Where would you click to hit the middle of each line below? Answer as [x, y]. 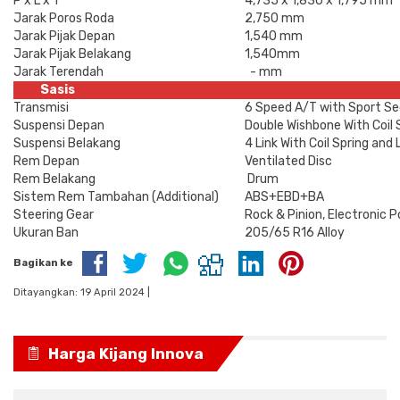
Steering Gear [54, 215]
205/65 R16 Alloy [295, 233]
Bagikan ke [43, 263]
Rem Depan [46, 162]
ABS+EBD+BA [284, 197]
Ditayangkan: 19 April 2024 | [82, 293]
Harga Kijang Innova [124, 354]
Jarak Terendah [58, 72]
